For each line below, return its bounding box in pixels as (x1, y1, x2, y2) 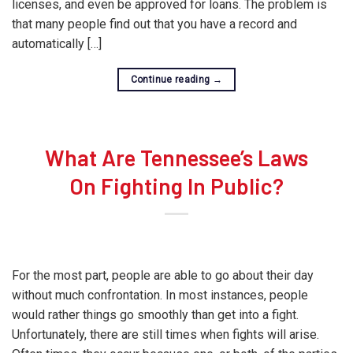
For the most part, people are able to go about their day (12, 268, 314, 283)
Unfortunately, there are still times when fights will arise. (12, 327, 319, 342)
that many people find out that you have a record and (12, 17, 297, 32)
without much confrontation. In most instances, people (12, 288, 308, 303)
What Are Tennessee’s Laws (45, 144, 308, 171)
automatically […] (12, 36, 102, 51)
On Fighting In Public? (69, 173, 284, 199)
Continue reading (130, 74, 213, 85)
